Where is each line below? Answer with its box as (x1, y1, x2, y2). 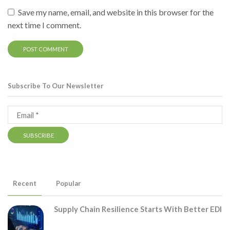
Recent (13, 179, 36, 188)
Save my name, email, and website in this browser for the (18, 7, 214, 17)
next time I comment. (8, 20, 81, 30)
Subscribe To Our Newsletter (8, 82, 104, 90)
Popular (56, 179, 81, 188)
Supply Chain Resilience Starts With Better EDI (54, 204, 222, 214)
